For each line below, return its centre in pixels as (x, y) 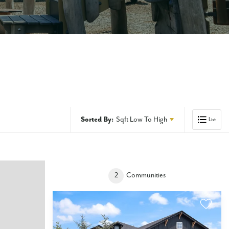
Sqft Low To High (141, 120)
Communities (146, 175)
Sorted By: (97, 120)
